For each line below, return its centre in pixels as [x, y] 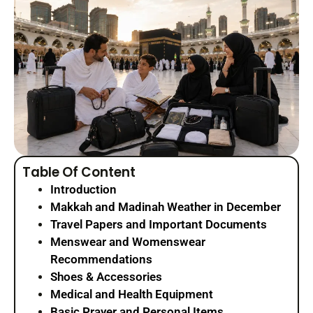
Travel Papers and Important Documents [159, 225]
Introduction [83, 190]
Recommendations [101, 260]
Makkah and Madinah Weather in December [166, 207]
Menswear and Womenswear [128, 242]
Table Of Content [79, 173]
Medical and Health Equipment [132, 294]
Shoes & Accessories [106, 277]
